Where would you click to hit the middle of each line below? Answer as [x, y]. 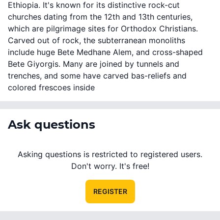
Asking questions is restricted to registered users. [110, 154]
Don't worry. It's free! [110, 166]
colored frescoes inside [51, 87]
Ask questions [52, 124]
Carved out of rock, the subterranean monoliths [96, 40]
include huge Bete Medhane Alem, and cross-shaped [105, 52]
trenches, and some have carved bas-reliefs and [97, 75]
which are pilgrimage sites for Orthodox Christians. [103, 28]
